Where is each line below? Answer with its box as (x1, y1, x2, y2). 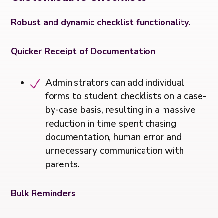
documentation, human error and (45, 130, 182, 144)
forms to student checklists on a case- (45, 90, 207, 103)
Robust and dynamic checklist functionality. (11, 16, 191, 28)
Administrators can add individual (45, 76, 185, 89)
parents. (45, 158, 80, 171)
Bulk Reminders (11, 187, 76, 199)
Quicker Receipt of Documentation (11, 45, 156, 57)
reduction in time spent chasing (45, 117, 177, 130)
